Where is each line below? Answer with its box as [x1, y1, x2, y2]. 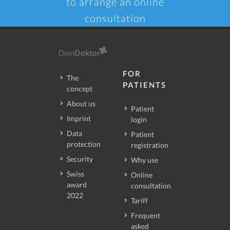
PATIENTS [123, 80, 166, 90]
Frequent [131, 211, 160, 220]
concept [67, 84, 92, 93]
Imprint [67, 114, 91, 123]
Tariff [131, 196, 148, 205]
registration [131, 141, 168, 150]
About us [67, 99, 95, 108]
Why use [131, 156, 158, 165]
